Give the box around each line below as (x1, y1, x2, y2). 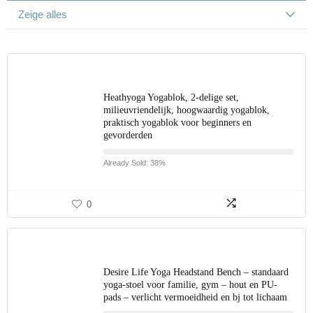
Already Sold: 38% (103, 159, 166, 167)
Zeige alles (18, 8, 67, 20)
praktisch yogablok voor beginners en (103, 117, 252, 128)
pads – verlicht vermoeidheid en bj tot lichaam (103, 292, 287, 303)
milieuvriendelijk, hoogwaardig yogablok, (103, 105, 270, 115)
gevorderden (103, 130, 152, 140)
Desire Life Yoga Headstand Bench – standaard (103, 267, 289, 277)
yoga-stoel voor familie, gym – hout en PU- (103, 279, 277, 290)
